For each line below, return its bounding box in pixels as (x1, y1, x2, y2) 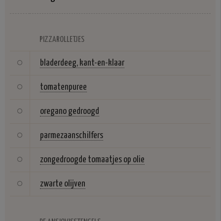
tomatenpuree (40, 82, 87, 92)
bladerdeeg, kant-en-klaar (40, 58, 124, 68)
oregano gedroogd (40, 107, 99, 116)
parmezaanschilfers (40, 131, 103, 141)
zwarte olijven (40, 179, 85, 189)
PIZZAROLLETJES (39, 36, 84, 44)
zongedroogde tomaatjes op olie (40, 155, 145, 165)
